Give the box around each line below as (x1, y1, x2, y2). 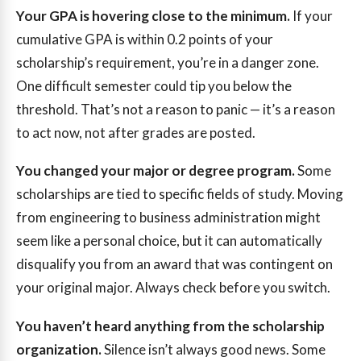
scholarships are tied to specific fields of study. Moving (16, 185, 343, 203)
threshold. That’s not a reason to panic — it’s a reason (16, 100, 335, 118)
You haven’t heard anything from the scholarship (16, 317, 325, 334)
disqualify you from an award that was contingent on (16, 255, 333, 273)
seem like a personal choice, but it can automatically (16, 232, 322, 250)
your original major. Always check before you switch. (16, 279, 330, 297)
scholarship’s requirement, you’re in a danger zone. (16, 53, 319, 71)
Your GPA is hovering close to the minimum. (16, 6, 290, 24)
